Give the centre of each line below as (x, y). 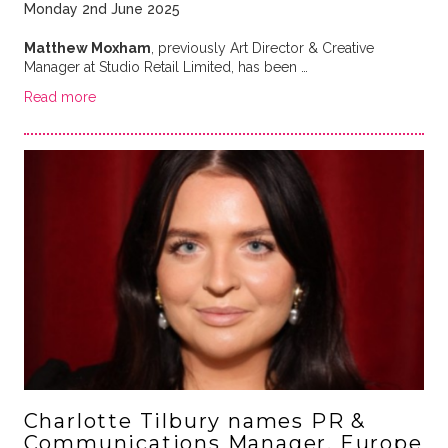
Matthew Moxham (87, 47)
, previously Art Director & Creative (262, 47)
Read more (59, 96)
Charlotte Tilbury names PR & (194, 421)
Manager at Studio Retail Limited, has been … (165, 66)
